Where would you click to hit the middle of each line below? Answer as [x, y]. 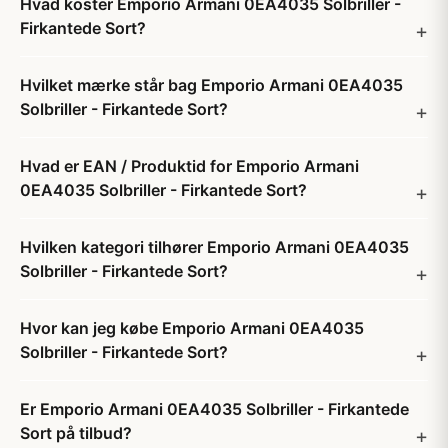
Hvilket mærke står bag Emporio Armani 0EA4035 [211, 85]
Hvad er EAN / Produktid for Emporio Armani [189, 166]
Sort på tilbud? [76, 433]
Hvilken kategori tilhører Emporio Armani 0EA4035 [214, 247]
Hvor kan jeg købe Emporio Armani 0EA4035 [192, 328]
